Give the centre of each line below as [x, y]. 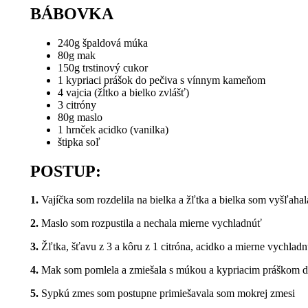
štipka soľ [79, 142]
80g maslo [80, 117]
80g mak [77, 55]
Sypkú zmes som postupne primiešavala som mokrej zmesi [167, 294]
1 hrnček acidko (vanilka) [113, 129]
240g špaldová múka [103, 43]
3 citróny [77, 104]
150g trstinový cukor [103, 67]
